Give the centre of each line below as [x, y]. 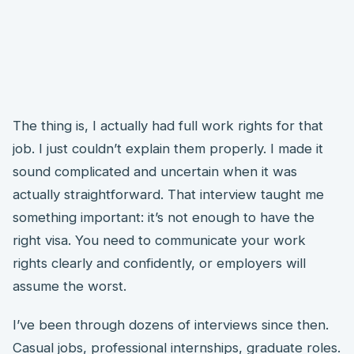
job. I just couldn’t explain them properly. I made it [168, 148]
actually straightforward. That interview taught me [168, 194]
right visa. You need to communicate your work [159, 240]
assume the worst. [70, 286]
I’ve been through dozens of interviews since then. [171, 324]
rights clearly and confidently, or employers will [159, 263]
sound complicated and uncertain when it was [155, 171]
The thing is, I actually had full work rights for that [168, 125]
